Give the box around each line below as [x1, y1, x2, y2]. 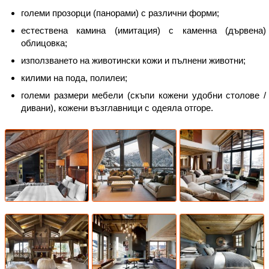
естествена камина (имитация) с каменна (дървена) [21, 25, 266, 36]
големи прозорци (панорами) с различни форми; [21, 8, 219, 19]
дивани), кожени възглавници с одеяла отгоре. [21, 103, 213, 113]
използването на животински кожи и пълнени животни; [21, 55, 246, 66]
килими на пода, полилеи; [21, 73, 127, 83]
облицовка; [21, 38, 67, 49]
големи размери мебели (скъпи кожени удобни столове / [21, 90, 266, 101]
